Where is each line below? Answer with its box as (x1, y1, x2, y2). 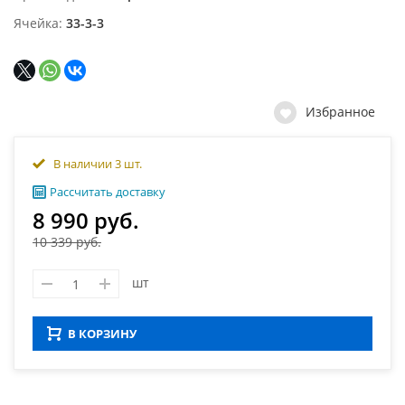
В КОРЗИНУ (68, 325, 137, 342)
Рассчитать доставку (50, 184, 165, 200)
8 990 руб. (33, 205, 139, 235)
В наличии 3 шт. (53, 155, 142, 172)
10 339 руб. (33, 233, 101, 250)
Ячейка (14, 14, 59, 32)
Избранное (306, 103, 375, 120)
